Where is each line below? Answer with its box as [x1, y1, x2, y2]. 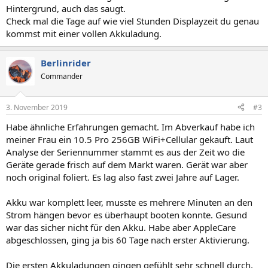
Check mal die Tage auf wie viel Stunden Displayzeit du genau [6, 15, 259, 27]
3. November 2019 [6, 102, 68, 112]
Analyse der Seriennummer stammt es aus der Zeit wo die [6, 145, 245, 158]
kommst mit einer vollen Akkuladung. [6, 28, 162, 39]
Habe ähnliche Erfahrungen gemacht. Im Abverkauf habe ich [6, 120, 255, 133]
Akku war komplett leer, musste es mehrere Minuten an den [6, 196, 252, 208]
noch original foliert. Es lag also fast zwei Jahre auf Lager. [6, 170, 239, 183]
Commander [41, 71, 83, 81]
